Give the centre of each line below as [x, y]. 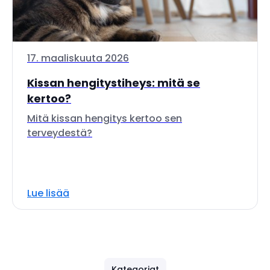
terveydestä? [60, 133]
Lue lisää [48, 193]
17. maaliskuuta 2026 [78, 58]
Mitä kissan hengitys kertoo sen [105, 118]
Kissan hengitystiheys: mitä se [114, 83]
